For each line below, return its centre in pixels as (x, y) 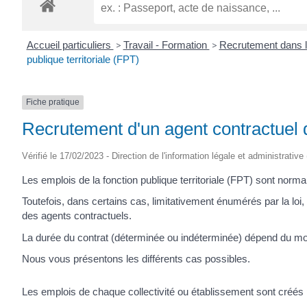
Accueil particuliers (70, 45)
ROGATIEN (144, 17)
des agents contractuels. (77, 216)
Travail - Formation (166, 45)
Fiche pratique (53, 102)
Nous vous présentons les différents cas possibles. (136, 259)
